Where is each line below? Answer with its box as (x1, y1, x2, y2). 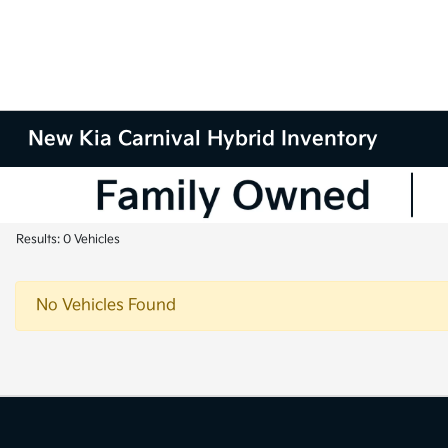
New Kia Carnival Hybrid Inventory (28, 127, 379, 151)
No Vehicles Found (36, 296, 176, 315)
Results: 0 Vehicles (16, 232, 120, 247)
